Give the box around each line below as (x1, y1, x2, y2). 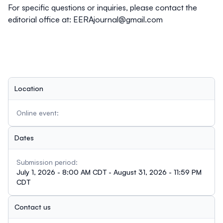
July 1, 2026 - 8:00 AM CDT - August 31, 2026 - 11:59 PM (16, 167, 202, 176)
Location (14, 84, 43, 93)
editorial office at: (8, 14, 73, 24)
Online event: (16, 108, 59, 117)
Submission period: (16, 157, 78, 166)
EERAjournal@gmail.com (73, 14, 163, 24)
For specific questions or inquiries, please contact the (8, 2, 197, 12)
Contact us (14, 202, 51, 211)
